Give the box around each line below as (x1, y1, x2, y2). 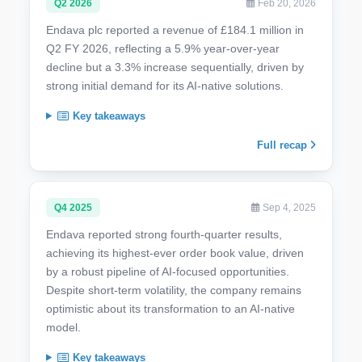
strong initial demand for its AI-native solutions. (46, 78, 284, 92)
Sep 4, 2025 (260, 201, 316, 213)
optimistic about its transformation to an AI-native (46, 301, 295, 315)
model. (46, 320, 81, 334)
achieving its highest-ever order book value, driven (46, 246, 304, 259)
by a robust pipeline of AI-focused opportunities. (46, 264, 289, 278)
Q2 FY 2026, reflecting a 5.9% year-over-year (46, 41, 280, 55)
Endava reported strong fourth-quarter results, (46, 227, 282, 241)
